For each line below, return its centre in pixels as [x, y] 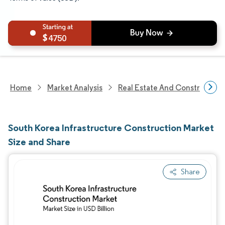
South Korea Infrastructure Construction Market [111, 128]
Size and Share [39, 142]
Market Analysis [75, 87]
